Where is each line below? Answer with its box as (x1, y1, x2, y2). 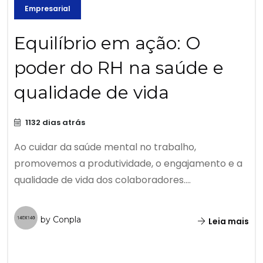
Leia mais (207, 215, 249, 228)
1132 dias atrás (23, 117, 85, 129)
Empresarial (25, 4, 70, 14)
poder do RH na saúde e (14, 57, 224, 79)
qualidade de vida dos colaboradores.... (14, 173, 191, 187)
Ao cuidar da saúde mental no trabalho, (14, 140, 196, 154)
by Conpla (41, 214, 81, 225)
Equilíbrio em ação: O (14, 32, 201, 55)
